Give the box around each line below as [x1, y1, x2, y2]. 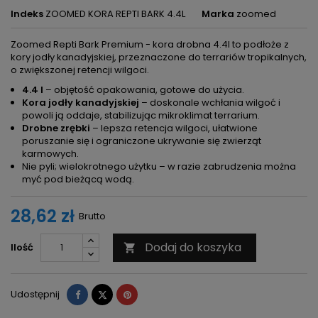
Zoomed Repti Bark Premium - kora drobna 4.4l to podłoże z [11, 38, 289, 52]
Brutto [79, 209, 106, 224]
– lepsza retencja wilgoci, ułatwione [90, 121, 258, 136]
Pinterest [130, 287, 171, 301]
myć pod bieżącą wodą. [22, 172, 134, 187]
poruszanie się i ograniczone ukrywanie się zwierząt [22, 134, 261, 148]
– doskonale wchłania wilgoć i [139, 96, 280, 110]
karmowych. [22, 147, 79, 161]
